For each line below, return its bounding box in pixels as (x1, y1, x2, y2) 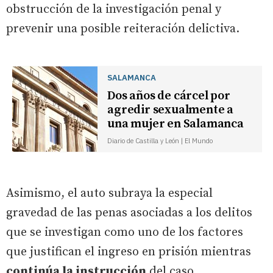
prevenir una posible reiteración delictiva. (6, 21, 239, 37)
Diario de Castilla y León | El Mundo (107, 136, 213, 145)
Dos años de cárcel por (107, 88, 230, 104)
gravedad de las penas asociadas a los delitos (6, 205, 252, 221)
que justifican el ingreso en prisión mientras (6, 244, 251, 260)
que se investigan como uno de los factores (6, 224, 243, 240)
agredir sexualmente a (107, 102, 234, 118)
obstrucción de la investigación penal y (6, 1, 221, 17)
